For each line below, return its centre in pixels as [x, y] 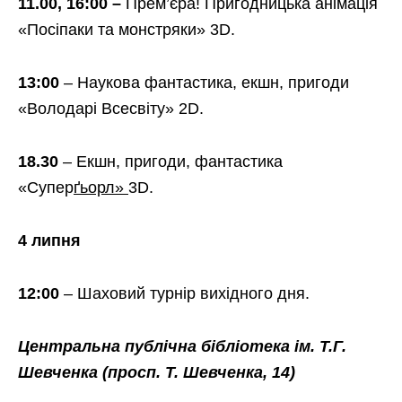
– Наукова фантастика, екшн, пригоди [206, 82]
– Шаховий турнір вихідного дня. [187, 293]
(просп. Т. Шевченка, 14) [199, 372]
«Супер [46, 187]
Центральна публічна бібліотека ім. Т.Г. [182, 346]
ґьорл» [99, 187]
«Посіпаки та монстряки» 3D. [127, 29]
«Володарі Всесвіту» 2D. [111, 108]
